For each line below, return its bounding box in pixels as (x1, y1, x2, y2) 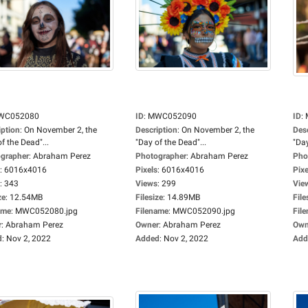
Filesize (135, 192, 163, 202)
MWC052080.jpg (15, 206, 78, 216)
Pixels (135, 165, 157, 175)
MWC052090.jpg (173, 206, 235, 216)
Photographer (135, 151, 186, 161)
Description (135, 125, 177, 135)
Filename (135, 206, 168, 216)
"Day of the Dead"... (135, 137, 206, 147)
